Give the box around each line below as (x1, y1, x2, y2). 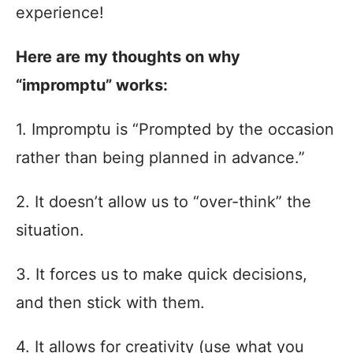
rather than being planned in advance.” (16, 147, 305, 167)
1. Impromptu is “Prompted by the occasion (16, 119, 334, 139)
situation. (16, 220, 84, 240)
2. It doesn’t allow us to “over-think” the (16, 191, 311, 211)
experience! (16, 2, 104, 22)
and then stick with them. (16, 292, 205, 312)
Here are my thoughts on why (16, 46, 240, 66)
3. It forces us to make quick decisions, (16, 264, 307, 284)
